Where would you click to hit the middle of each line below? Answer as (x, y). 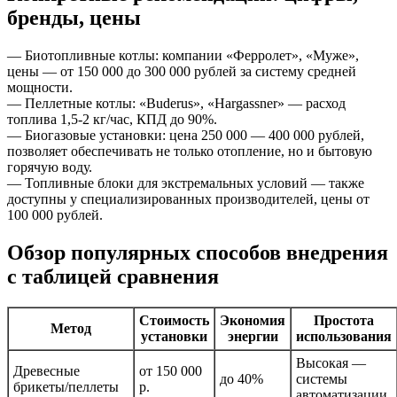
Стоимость (174, 320)
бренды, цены (74, 18)
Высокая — (331, 363)
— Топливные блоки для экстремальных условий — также (186, 183)
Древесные (47, 371)
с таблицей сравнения (113, 277)
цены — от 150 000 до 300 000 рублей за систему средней (182, 72)
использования (344, 336)
